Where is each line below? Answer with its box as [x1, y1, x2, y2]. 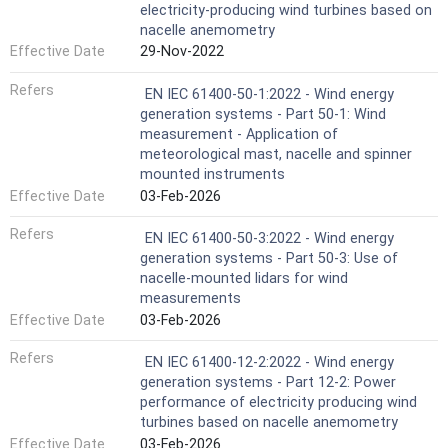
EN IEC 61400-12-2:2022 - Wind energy [145, 354, 394, 372]
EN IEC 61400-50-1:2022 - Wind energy [145, 86, 394, 104]
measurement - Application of [140, 126, 338, 144]
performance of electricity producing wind [140, 394, 417, 412]
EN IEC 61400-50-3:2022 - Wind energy [145, 230, 394, 248]
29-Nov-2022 [140, 43, 224, 61]
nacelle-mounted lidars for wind [140, 270, 348, 288]
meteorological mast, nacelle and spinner [140, 146, 412, 164]
